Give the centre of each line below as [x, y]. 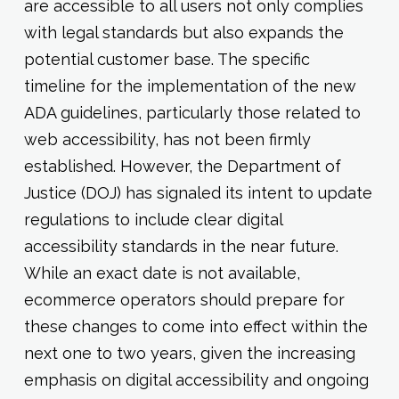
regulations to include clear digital [153, 220]
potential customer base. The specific [167, 59]
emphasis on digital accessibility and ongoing [196, 380]
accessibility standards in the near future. [181, 246]
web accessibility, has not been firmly [167, 139]
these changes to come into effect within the [195, 326]
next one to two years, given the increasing [189, 353]
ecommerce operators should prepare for [184, 300]
